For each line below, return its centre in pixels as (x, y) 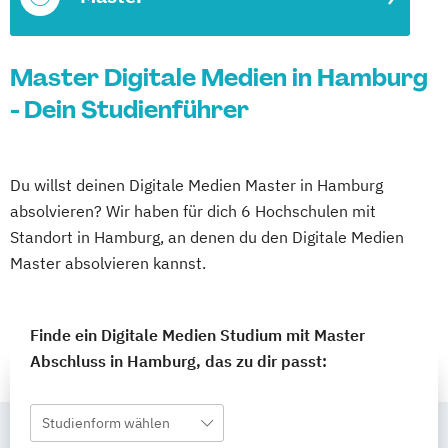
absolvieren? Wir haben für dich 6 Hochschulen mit (193, 211)
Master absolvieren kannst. (108, 263)
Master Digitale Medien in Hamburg (219, 77)
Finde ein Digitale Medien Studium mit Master (197, 335)
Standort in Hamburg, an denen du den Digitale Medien (207, 237)
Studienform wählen (106, 423)
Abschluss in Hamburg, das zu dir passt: (178, 361)
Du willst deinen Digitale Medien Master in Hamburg (196, 185)
